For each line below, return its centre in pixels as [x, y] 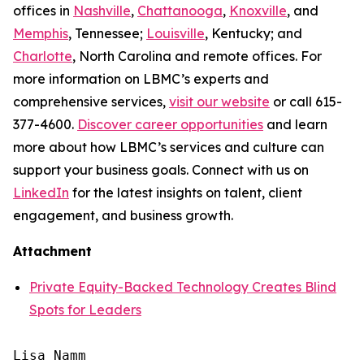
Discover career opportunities [170, 124]
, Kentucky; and [253, 33]
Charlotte [43, 56]
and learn [295, 124]
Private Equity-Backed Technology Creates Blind [183, 287]
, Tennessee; [107, 33]
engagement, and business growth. [123, 215]
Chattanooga [180, 11]
